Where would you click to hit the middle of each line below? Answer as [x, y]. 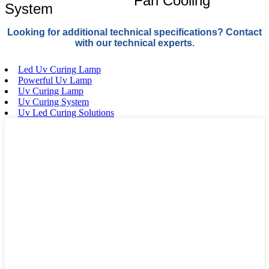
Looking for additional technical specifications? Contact [134, 32]
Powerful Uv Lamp [55, 80]
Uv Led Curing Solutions [66, 113]
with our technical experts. [134, 43]
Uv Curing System [53, 102]
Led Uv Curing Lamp [59, 70]
